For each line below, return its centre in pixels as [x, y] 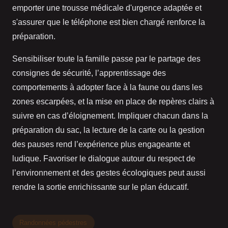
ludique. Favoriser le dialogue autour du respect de [104, 159]
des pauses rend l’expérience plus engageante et [101, 145]
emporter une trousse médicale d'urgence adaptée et [107, 8]
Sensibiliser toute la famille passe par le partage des [106, 59]
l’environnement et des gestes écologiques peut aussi [109, 173]
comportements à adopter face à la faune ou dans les [107, 88]
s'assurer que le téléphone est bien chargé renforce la [109, 22]
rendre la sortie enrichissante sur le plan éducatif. [101, 187]
